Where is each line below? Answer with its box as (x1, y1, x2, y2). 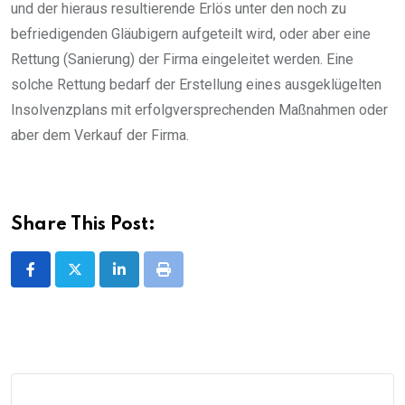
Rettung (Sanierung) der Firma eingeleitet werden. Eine (11, 51, 353, 69)
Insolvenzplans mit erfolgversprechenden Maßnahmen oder (11, 101, 388, 119)
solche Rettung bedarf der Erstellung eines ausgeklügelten (11, 76, 381, 94)
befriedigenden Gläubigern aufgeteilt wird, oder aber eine (11, 25, 371, 43)
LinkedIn (118, 271, 173, 289)
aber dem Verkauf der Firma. (11, 127, 189, 145)
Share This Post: (11, 216, 155, 235)
